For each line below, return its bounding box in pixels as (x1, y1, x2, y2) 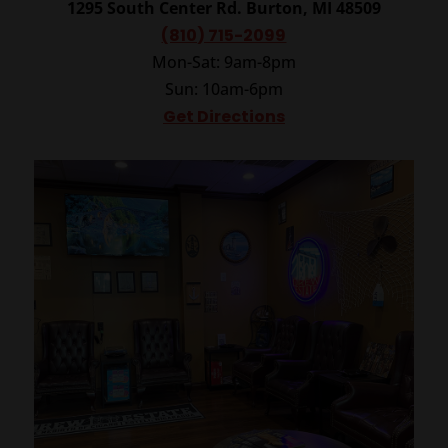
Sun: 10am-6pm (164, 78, 283, 101)
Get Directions (162, 105, 285, 129)
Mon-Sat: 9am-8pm (151, 51, 296, 74)
